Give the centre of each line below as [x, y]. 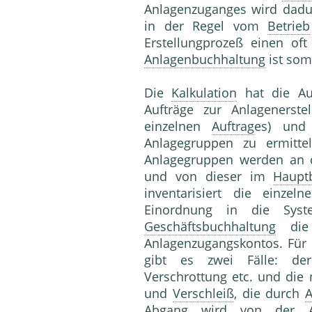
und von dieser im [209, 177]
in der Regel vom [206, 26]
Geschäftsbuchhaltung [210, 227]
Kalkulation [204, 93]
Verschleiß [203, 294]
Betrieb [289, 26]
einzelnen [178, 126]
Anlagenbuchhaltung [205, 60]
